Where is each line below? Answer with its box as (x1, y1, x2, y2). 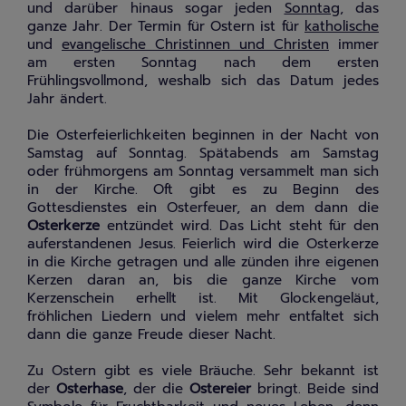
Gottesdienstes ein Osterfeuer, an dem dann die (27, 198, 379, 217)
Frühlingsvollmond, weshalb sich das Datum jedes (27, 71, 379, 91)
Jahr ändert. (27, 89, 107, 109)
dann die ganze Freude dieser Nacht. (27, 324, 275, 344)
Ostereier (189, 379, 251, 399)
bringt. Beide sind (251, 379, 379, 399)
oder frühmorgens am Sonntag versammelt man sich (27, 161, 379, 181)
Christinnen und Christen (155, 34, 329, 54)
